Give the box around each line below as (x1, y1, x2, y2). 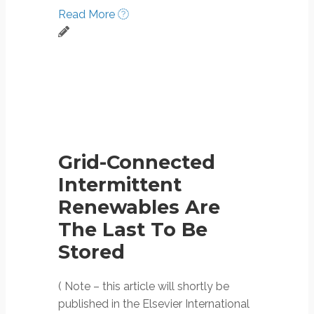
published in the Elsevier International (58, 297, 250, 311)
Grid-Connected (58, 151, 215, 175)
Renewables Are (58, 196, 220, 219)
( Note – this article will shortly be (58, 280, 229, 294)
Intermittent (58, 173, 182, 197)
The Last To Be (58, 218, 207, 242)
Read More (58, 7, 118, 21)
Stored (58, 240, 125, 264)
